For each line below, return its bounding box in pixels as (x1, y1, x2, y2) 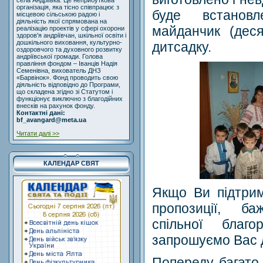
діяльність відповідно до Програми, (16, 81, 120, 89)
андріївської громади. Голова (16, 53, 103, 60)
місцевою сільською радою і (16, 11, 100, 18)
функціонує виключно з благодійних (16, 95, 123, 103)
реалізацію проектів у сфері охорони (16, 25, 124, 32)
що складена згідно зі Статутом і (16, 88, 113, 96)
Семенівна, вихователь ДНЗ (16, 67, 101, 75)
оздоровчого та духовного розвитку (16, 46, 122, 53)
